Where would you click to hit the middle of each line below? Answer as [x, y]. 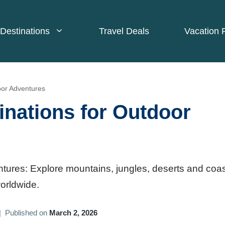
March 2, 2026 [73, 213]
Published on [27, 213]
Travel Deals [124, 31]
